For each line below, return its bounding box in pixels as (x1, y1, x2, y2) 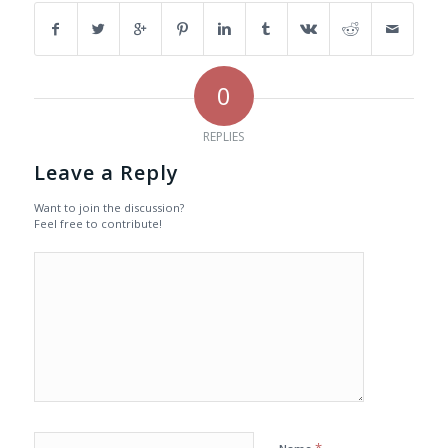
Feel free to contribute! (33, 216, 162, 232)
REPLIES (203, 128, 245, 146)
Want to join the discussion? (33, 200, 184, 216)
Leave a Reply (33, 159, 179, 187)
